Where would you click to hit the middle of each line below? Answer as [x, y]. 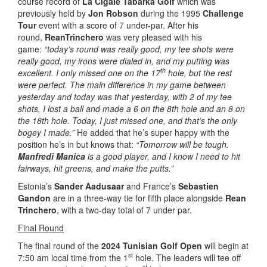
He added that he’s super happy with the [153, 132]
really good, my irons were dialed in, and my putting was [124, 60]
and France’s [151, 186]
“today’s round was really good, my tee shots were [139, 49]
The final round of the [60, 245]
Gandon [34, 198]
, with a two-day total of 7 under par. [124, 209]
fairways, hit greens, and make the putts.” [97, 168]
